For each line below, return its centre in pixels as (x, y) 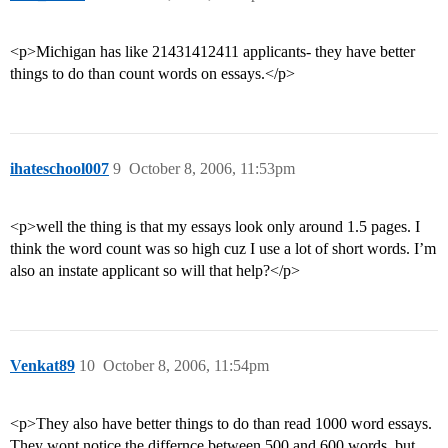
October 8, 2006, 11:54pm (186, 366)
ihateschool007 (59, 169)
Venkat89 (42, 366)
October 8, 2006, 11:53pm (212, 169)
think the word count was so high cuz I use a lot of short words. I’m (223, 249)
